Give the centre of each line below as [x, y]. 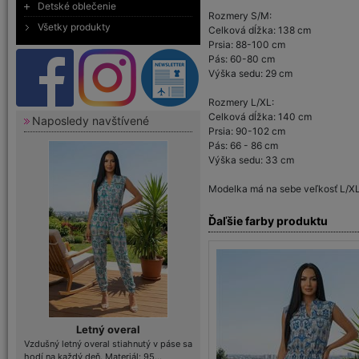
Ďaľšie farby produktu [268, 221]
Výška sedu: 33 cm [251, 160]
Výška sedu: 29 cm [250, 73]
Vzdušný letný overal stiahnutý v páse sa [108, 343]
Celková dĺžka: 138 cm [260, 30]
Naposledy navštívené [91, 121]
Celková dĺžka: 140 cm [260, 117]
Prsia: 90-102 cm [247, 131]
